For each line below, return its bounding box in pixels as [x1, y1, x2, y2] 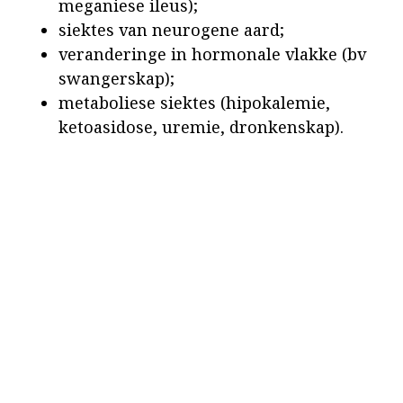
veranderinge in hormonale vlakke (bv [58, 43, 366, 66]
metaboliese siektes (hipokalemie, [58, 92, 330, 114]
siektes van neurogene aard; [58, 19, 284, 41]
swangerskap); [58, 67, 175, 90]
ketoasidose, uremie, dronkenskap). [58, 116, 344, 139]
